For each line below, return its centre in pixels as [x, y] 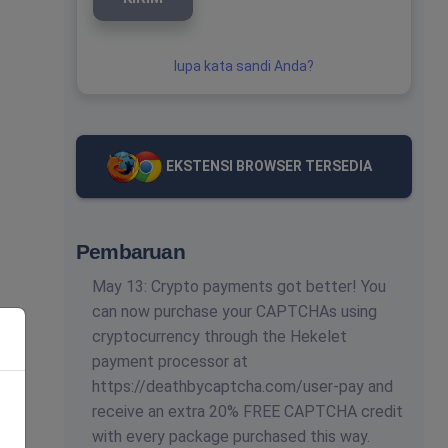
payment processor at [170, 362]
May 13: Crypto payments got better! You [239, 287]
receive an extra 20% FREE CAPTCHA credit [247, 412]
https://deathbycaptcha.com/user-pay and [242, 387]
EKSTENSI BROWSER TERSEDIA [269, 166]
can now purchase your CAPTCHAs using [234, 312]
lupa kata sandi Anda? [244, 66]
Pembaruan [130, 252]
